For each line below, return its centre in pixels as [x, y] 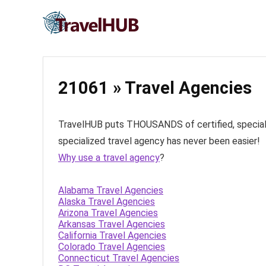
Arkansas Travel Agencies [112, 224]
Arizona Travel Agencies [108, 213]
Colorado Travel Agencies [112, 247]
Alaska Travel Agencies [107, 202]
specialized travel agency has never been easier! [159, 141]
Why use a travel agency [109, 158]
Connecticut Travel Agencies [119, 258]
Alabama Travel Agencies [111, 190]
